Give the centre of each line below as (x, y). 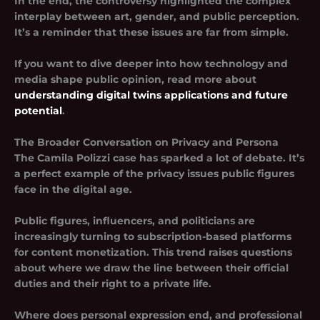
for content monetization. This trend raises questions (153, 252)
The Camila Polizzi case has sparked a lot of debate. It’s (159, 157)
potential (38, 111)
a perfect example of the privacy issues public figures (154, 173)
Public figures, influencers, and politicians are (135, 220)
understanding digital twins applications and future (151, 95)
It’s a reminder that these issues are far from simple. (151, 32)
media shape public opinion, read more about (135, 80)
